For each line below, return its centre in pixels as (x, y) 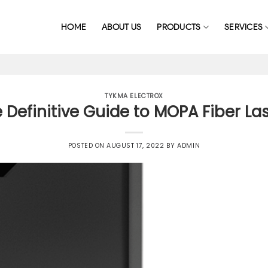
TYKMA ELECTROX (134, 96)
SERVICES (244, 27)
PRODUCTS (179, 27)
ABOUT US (122, 27)
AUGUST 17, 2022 (135, 145)
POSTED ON (87, 145)
